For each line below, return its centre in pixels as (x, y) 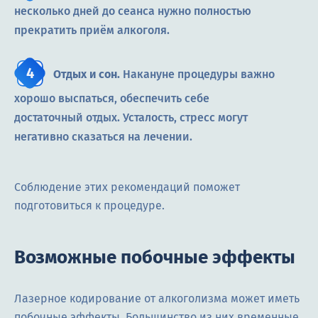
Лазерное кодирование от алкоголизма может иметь (157, 298)
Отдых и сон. (87, 74)
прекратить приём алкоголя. (92, 30)
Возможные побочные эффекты (155, 257)
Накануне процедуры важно (197, 74)
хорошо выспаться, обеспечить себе (112, 98)
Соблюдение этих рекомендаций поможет (127, 187)
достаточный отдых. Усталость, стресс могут (131, 117)
